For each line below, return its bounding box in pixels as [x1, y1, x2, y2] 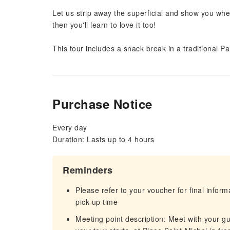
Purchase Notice [52, 95, 152, 112]
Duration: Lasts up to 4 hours [52, 134, 155, 144]
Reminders [63, 163, 113, 177]
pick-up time [75, 197, 118, 207]
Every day [52, 122, 87, 132]
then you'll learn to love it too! [52, 20, 156, 30]
